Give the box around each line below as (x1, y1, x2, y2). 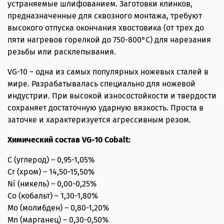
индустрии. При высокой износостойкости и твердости (7, 91, 216, 101)
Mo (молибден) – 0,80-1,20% (7, 203, 109, 213)
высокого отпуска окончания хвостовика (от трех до (7, 23, 204, 33)
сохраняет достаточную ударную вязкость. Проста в (7, 103, 203, 113)
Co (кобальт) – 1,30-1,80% (7, 191, 98, 201)
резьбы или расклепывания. (7, 47, 116, 57)
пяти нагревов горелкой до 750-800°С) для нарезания (7, 35, 211, 45)
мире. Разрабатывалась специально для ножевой (7, 79, 195, 89)
